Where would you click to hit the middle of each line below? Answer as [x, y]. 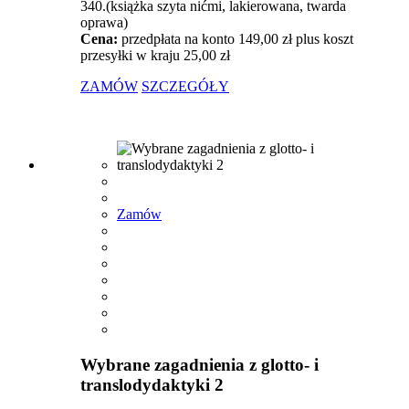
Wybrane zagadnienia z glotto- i [199, 364]
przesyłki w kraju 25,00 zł [155, 55]
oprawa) [104, 22]
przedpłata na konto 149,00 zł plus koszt [237, 39]
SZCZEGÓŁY [185, 86]
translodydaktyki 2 [152, 384]
